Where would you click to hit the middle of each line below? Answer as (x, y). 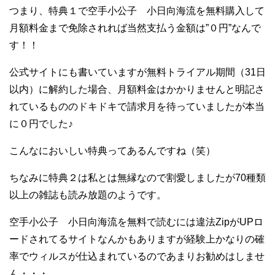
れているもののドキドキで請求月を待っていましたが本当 (137, 107)
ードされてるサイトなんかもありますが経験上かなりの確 (137, 239)
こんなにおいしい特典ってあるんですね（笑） (112, 151)
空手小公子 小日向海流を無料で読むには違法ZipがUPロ (136, 222)
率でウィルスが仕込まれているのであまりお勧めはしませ (137, 257)
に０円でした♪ (41, 124)
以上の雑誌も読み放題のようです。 (88, 195)
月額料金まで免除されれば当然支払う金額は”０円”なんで (135, 28)
